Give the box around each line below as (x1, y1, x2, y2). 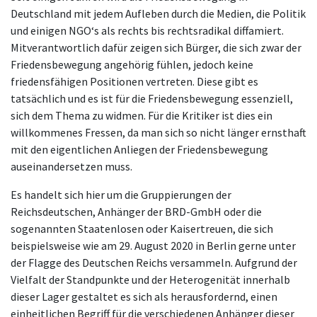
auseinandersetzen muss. (11, 159, 132, 174)
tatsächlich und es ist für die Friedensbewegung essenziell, (11, 91, 293, 106)
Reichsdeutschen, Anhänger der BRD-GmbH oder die (11, 204, 262, 219)
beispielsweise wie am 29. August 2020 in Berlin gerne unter (11, 238, 296, 253)
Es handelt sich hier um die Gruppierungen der (11, 188, 231, 202)
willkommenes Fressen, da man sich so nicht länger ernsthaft (11, 125, 306, 140)
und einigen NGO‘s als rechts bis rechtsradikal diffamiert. (11, 23, 284, 38)
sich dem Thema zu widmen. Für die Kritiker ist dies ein (11, 108, 272, 123)
